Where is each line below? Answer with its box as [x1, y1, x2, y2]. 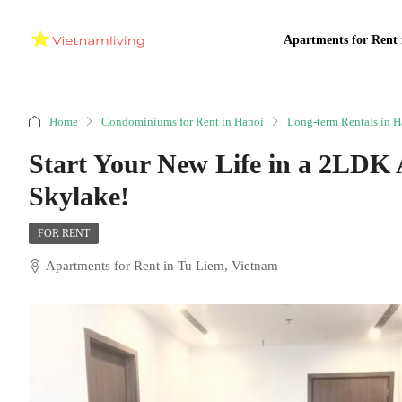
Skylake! [29, 181, 129, 211]
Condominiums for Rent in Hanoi [101, 114, 264, 128]
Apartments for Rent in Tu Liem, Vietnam [46, 258, 278, 273]
